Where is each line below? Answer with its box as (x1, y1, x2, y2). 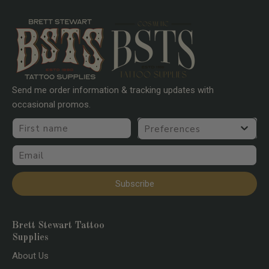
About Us (12, 250, 49, 262)
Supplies (12, 233, 49, 243)
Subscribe (115, 178, 154, 189)
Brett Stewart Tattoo (12, 221, 104, 231)
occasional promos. (12, 99, 91, 110)
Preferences (137, 118, 198, 129)
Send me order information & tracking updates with (12, 85, 214, 96)
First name (11, 118, 62, 129)
